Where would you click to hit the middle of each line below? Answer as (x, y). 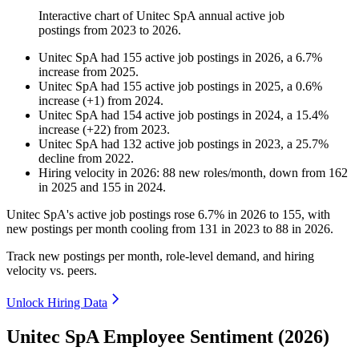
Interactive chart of (87, 16)
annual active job (240, 16)
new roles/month (219, 173)
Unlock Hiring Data (57, 303)
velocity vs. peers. (52, 271)
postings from (75, 30)
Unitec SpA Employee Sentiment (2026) (168, 337)
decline (56, 159)
